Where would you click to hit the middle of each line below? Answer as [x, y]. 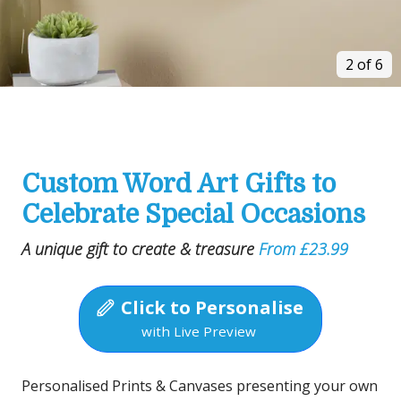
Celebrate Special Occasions [193, 214]
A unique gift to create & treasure [140, 249]
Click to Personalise [209, 307]
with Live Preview [198, 331]
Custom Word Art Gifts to [179, 184]
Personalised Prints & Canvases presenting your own [200, 385]
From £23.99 [303, 249]
